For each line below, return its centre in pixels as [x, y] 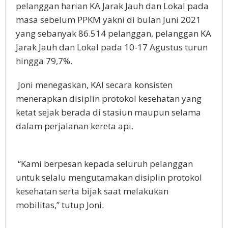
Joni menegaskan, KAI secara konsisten [94, 85]
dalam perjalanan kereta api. [75, 126]
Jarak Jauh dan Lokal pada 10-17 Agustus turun [112, 47]
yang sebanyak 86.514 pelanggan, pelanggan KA [113, 34]
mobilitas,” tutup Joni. [60, 205]
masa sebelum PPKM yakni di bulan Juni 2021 [108, 20]
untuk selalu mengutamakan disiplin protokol [109, 178]
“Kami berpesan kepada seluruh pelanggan [104, 164]
